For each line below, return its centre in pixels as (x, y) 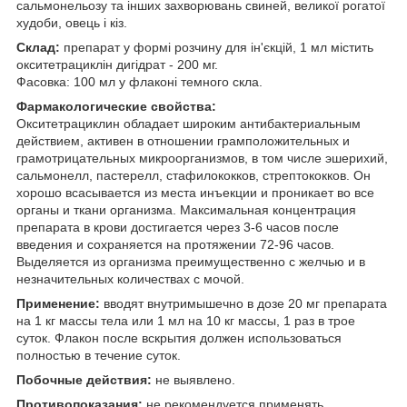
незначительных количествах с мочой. (130, 278)
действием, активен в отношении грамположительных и (183, 140)
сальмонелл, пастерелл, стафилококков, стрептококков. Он (194, 175)
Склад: (38, 47)
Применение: (58, 303)
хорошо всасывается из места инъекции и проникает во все (195, 192)
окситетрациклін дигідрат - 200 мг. (117, 64)
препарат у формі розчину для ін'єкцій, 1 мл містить (217, 47)
